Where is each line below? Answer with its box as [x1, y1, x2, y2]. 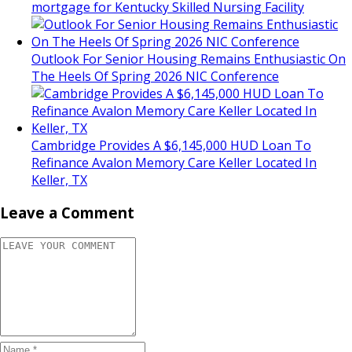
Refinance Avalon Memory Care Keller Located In [31, 153, 317, 171]
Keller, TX [31, 170, 87, 189]
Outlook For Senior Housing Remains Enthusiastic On [31, 49, 346, 68]
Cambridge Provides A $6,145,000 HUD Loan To [31, 136, 311, 154]
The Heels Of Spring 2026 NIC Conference [31, 67, 279, 85]
